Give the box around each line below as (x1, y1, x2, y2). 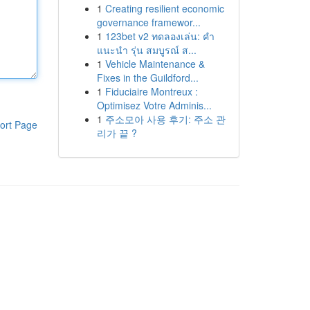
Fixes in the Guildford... (96, 71, 199, 84)
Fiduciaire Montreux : (104, 84, 198, 98)
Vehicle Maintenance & (104, 57, 205, 71)
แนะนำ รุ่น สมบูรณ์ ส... (96, 43, 197, 57)
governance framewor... (96, 15, 201, 29)
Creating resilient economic (104, 1, 224, 15)
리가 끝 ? (96, 126, 137, 140)
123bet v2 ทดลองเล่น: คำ (104, 29, 215, 43)
